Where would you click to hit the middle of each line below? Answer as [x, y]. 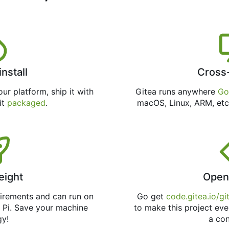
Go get [151, 197]
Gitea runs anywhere [176, 92]
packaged [26, 103]
